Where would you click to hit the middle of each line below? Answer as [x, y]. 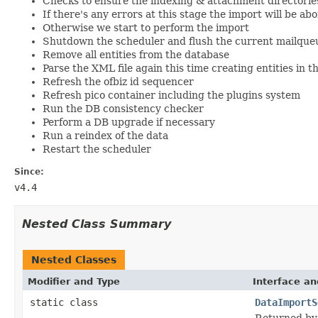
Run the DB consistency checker [123, 108]
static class [67, 302]
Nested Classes [74, 259]
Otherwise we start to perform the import [146, 27]
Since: [29, 171]
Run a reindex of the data [105, 135]
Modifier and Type [74, 281]
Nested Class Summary [97, 224]
